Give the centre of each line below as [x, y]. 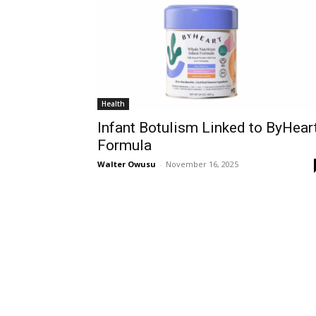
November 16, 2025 [202, 164]
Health [113, 103]
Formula [124, 145]
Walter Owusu [127, 164]
